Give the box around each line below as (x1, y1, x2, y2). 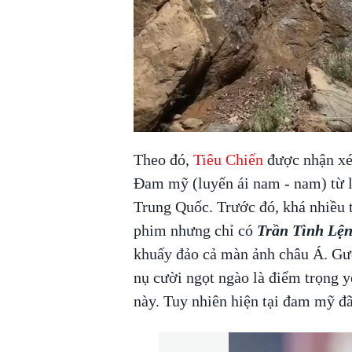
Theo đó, (133, 151, 189, 169)
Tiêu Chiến (189, 151, 263, 169)
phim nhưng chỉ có (133, 222, 257, 240)
